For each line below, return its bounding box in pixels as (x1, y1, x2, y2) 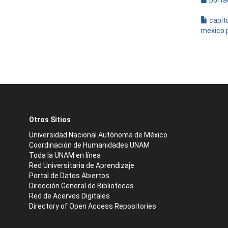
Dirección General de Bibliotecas (29, 182, 134, 190)
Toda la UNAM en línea (29, 151, 101, 159)
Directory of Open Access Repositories (29, 202, 156, 210)
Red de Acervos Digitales (29, 192, 110, 200)
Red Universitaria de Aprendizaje (29, 161, 134, 169)
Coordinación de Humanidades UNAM (29, 141, 150, 149)
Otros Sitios (29, 116, 71, 124)
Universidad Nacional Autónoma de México (29, 131, 167, 139)
